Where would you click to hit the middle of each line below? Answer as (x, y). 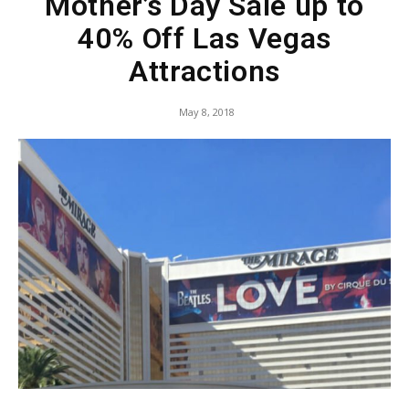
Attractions (204, 71)
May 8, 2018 (206, 111)
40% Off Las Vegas (204, 38)
